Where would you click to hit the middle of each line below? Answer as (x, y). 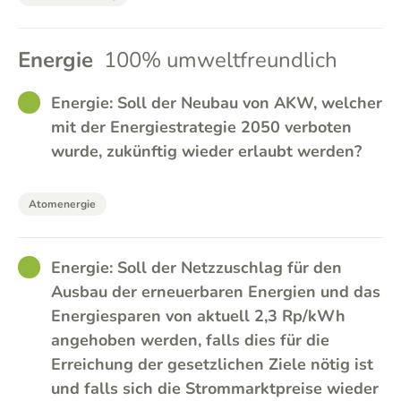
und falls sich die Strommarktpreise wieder (215, 388)
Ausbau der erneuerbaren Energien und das (216, 292)
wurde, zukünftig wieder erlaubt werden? (206, 151)
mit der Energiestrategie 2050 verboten (201, 127)
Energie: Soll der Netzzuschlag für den (196, 268)
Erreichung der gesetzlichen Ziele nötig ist (212, 364)
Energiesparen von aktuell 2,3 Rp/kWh (198, 316)
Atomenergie (62, 204)
